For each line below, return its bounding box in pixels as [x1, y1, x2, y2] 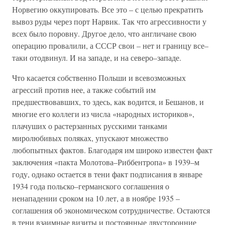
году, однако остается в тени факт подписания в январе [12, 169, 202, 179]
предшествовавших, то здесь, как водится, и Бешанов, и [12, 96, 204, 107]
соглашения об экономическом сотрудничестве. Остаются [12, 205, 210, 215]
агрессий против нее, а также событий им [12, 84, 156, 95]
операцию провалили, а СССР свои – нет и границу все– [12, 40, 208, 51]
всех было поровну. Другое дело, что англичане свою [12, 28, 196, 39]
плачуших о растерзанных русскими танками [12, 121, 167, 131]
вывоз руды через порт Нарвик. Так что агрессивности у [12, 16, 206, 27]
